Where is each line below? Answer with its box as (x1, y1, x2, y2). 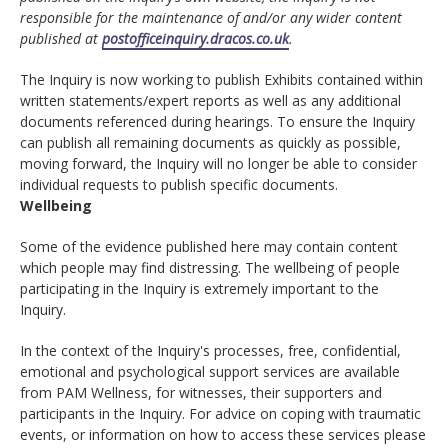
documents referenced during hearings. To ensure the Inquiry (20, 112, 415, 132)
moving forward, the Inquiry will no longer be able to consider (20, 154, 417, 174)
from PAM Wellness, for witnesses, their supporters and (20, 383, 382, 403)
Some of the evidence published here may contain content (20, 237, 398, 257)
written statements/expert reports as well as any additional (20, 91, 401, 111)
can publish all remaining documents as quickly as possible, (20, 133, 401, 153)
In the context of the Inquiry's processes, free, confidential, (20, 341, 401, 361)
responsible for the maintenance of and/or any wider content (20, 8, 402, 28)
